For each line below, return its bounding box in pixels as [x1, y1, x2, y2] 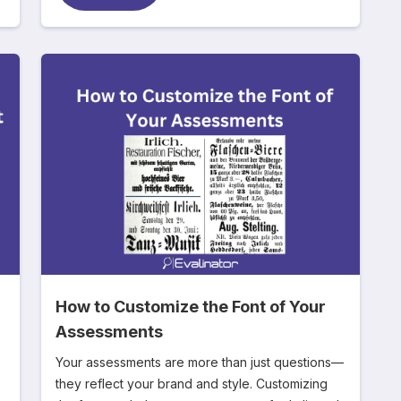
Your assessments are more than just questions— [55, 354, 344, 370]
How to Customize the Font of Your [55, 297, 326, 316]
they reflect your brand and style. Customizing [55, 376, 328, 391]
